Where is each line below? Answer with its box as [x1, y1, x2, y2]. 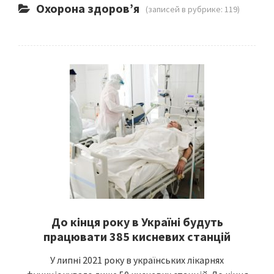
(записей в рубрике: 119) [146, 4, 240, 15]
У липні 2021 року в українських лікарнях [50, 254, 224, 266]
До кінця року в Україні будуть [51, 214, 223, 229]
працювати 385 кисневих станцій [43, 229, 231, 244]
